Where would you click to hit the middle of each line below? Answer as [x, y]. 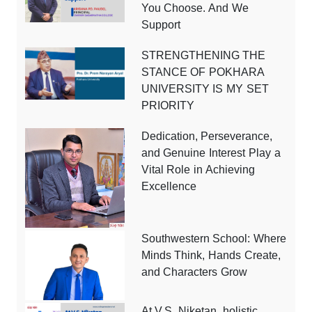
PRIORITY [167, 106]
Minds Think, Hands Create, [211, 256]
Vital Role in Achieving [198, 170]
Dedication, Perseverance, [207, 136]
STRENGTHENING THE [203, 56]
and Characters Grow [194, 272]
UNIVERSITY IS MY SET [205, 89]
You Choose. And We [195, 8]
